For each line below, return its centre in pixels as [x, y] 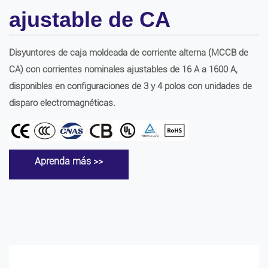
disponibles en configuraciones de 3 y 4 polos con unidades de [130, 86]
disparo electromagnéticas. [62, 103]
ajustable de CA [90, 19]
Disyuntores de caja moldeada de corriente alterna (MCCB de [129, 53]
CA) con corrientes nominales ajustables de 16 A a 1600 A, [123, 69]
